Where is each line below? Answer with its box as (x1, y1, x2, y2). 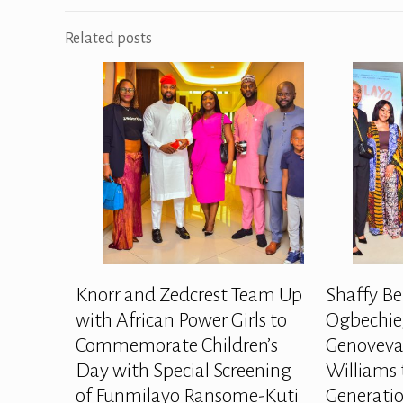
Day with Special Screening (76, 359, 291, 381)
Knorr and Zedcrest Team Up (76, 283, 302, 306)
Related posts (65, 30, 152, 47)
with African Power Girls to (76, 309, 287, 331)
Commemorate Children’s (76, 334, 278, 356)
